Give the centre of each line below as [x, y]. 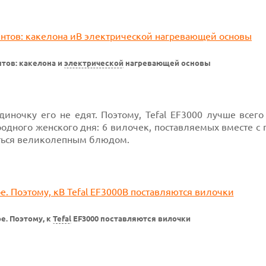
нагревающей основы [167, 63]
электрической [94, 63]
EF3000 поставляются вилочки [131, 219]
